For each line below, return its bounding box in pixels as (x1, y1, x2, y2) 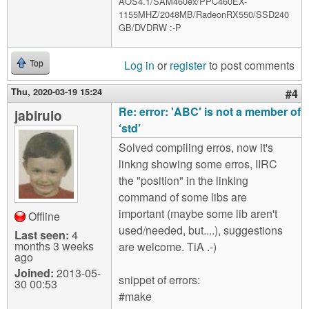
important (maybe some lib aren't (119, 206, 277, 222)
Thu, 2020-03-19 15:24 (11, 86, 102, 99)
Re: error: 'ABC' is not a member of (119, 103, 301, 120)
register (170, 57, 206, 74)
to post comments (206, 57, 295, 74)
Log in (124, 57, 154, 74)
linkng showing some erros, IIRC (119, 156, 277, 172)
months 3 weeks (14, 238, 94, 255)
